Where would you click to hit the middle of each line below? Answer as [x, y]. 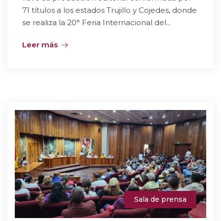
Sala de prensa [160, 199]
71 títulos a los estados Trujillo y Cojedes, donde [110, 10]
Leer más [40, 45]
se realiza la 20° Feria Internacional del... [96, 23]
